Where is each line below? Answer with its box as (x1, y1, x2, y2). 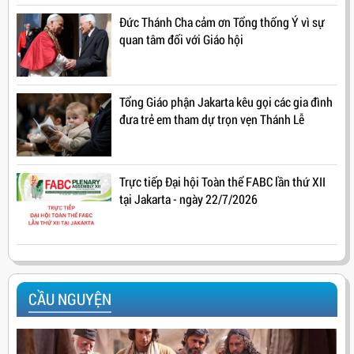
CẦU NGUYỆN (28, 288, 111, 310)
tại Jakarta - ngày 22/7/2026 (119, 190, 258, 208)
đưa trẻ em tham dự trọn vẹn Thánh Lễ (119, 111, 304, 128)
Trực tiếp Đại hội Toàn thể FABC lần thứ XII (119, 173, 326, 190)
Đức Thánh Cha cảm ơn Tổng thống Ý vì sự (119, 13, 325, 31)
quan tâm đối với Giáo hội (119, 31, 243, 48)
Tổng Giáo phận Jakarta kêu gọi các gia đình (119, 93, 333, 111)
